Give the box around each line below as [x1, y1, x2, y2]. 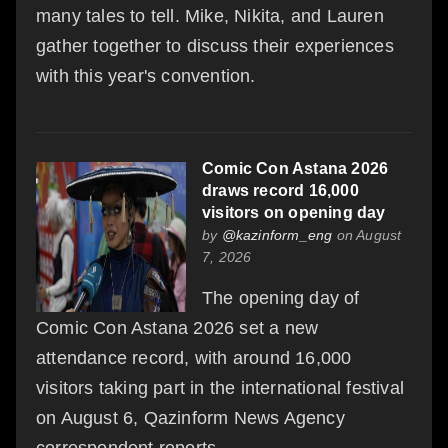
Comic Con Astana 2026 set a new [36, 317, 319, 338]
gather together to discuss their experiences [36, 35, 394, 56]
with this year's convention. [36, 65, 256, 86]
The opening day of [202, 287, 360, 308]
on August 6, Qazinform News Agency [36, 407, 345, 428]
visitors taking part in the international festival [36, 377, 405, 398]
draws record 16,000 [202, 181, 359, 199]
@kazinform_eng [221, 226, 333, 243]
